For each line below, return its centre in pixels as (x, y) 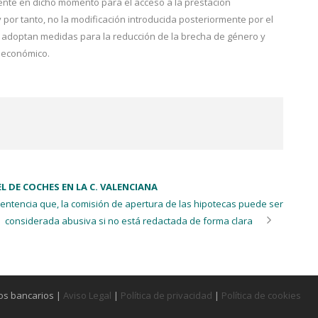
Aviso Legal (87, 295)
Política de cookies (261, 295)
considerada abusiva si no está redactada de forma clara (129, 220)
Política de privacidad (166, 295)
